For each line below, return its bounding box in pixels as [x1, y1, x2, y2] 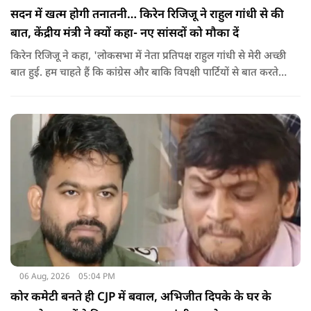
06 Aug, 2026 [19, 271, 70, 283]
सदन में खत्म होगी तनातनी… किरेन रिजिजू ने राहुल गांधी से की [10, 7, 284, 23]
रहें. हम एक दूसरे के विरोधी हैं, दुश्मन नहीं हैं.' [10, 83, 183, 96]
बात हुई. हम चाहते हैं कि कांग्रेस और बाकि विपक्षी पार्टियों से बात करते [10, 66, 278, 80]
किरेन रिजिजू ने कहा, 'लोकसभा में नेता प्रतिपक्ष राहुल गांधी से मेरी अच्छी [10, 49, 286, 63]
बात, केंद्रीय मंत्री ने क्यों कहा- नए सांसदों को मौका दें [10, 26, 239, 42]
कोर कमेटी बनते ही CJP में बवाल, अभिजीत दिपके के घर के [10, 289, 271, 305]
